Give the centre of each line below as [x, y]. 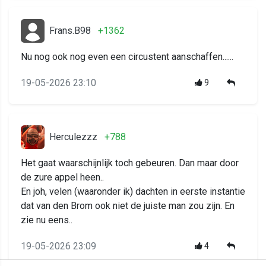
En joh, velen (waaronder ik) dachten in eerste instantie [133, 192]
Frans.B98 [70, 31]
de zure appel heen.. [62, 178]
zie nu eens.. [47, 220]
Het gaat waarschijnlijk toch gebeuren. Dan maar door [130, 163]
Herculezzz [73, 137]
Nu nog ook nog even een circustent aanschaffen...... [127, 57]
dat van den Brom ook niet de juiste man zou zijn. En [128, 206]
